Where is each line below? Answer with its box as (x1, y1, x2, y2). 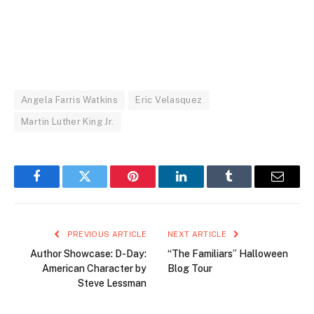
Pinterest (132, 180, 177, 193)
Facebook (35, 180, 85, 193)
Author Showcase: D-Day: (30, 247, 146, 259)
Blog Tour (168, 262, 212, 274)
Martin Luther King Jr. (21, 116, 114, 127)
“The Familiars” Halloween (168, 247, 288, 259)
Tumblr (228, 180, 266, 193)
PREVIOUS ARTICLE (64, 229, 146, 238)
